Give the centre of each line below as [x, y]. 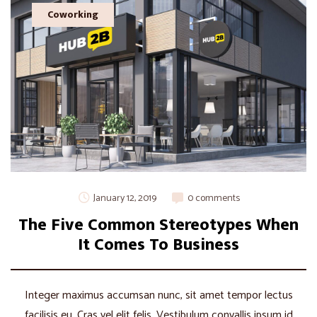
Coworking [73, 15]
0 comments [214, 198]
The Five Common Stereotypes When [158, 225]
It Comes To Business [158, 244]
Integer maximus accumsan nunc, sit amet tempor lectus [158, 295]
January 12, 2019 [125, 198]
